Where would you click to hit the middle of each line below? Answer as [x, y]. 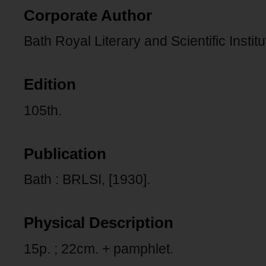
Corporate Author [88, 15]
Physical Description [99, 223]
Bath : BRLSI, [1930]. [87, 180]
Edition [50, 85]
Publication [65, 153]
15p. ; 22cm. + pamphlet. [99, 249]
